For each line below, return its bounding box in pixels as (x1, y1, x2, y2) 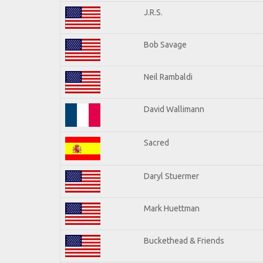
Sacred (144, 137, 169, 147)
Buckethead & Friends (144, 235, 224, 245)
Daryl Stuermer (144, 171, 199, 181)
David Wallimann (144, 104, 204, 114)
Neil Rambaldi (144, 72, 193, 82)
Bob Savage (144, 39, 187, 49)
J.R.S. (144, 7, 163, 17)
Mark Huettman (144, 203, 200, 213)
